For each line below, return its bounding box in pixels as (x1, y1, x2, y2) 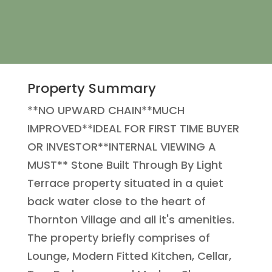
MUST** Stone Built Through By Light (27, 157, 223, 173)
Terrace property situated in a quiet (27, 175, 223, 191)
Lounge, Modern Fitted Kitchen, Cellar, (27, 248, 231, 264)
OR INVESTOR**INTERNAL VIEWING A (27, 139, 216, 155)
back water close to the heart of (27, 194, 206, 209)
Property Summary (27, 79, 156, 98)
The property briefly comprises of (27, 230, 210, 246)
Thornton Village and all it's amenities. (27, 212, 234, 228)
